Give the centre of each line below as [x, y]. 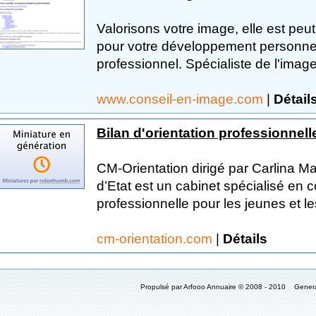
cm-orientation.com [156, 238]
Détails [245, 238]
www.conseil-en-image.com [182, 99]
